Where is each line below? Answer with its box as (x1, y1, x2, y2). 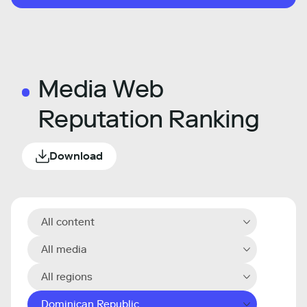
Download (49, 149, 103, 162)
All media (41, 243, 87, 256)
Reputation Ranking (38, 104, 259, 134)
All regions (41, 271, 93, 283)
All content (41, 216, 95, 228)
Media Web (38, 74, 164, 103)
